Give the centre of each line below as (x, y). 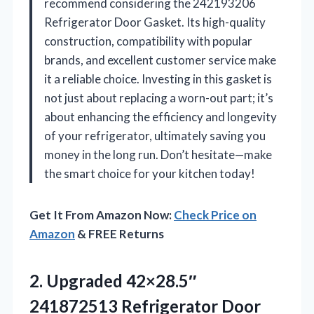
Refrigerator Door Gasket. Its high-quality (155, 22)
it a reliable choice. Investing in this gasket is (158, 78)
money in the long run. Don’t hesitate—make (158, 154)
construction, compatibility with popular (148, 41)
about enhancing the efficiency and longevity (161, 116)
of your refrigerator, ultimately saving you (155, 135)
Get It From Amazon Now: (102, 214)
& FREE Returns (120, 233)
